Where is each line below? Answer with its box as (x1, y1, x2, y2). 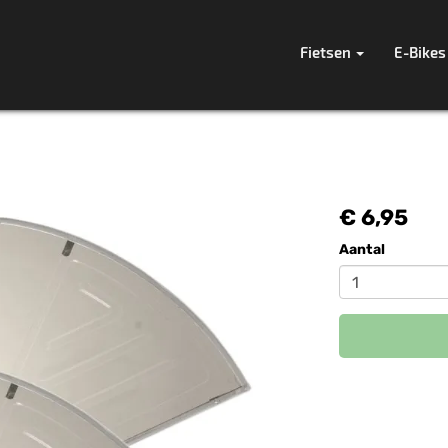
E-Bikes (394, 43, 446, 61)
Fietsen (300, 43, 354, 61)
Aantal (339, 241, 385, 258)
